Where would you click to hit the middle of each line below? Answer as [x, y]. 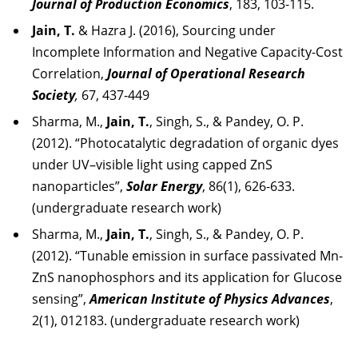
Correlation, [70, 74]
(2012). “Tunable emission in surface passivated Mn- [187, 256]
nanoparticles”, [79, 186]
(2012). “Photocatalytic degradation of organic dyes [185, 143]
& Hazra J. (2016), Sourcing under [175, 30]
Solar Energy [164, 186]
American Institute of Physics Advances [210, 299]
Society [54, 95]
